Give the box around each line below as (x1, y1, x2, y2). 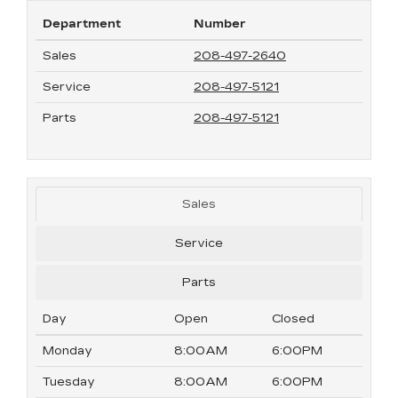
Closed (272, 312, 314, 326)
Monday (43, 344, 92, 358)
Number (194, 17, 246, 31)
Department (43, 17, 121, 31)
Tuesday (43, 375, 95, 389)
